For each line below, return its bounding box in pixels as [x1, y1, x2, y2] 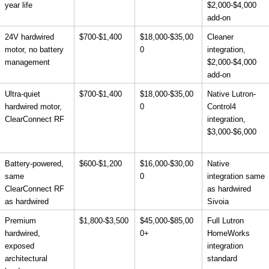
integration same [207, 171, 265, 181]
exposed [5, 241, 34, 250]
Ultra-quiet [5, 89, 40, 98]
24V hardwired [5, 32, 54, 41]
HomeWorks [207, 228, 250, 238]
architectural [5, 253, 47, 263]
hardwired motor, [5, 101, 62, 111]
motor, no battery [5, 44, 64, 54]
